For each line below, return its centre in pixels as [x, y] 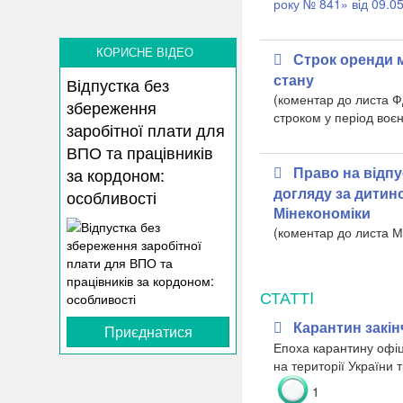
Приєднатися [148, 331]
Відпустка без [118, 85]
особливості [112, 197]
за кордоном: [116, 175]
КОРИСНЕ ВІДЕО [144, 52]
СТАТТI [287, 297]
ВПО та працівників [140, 152]
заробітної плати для [146, 130]
